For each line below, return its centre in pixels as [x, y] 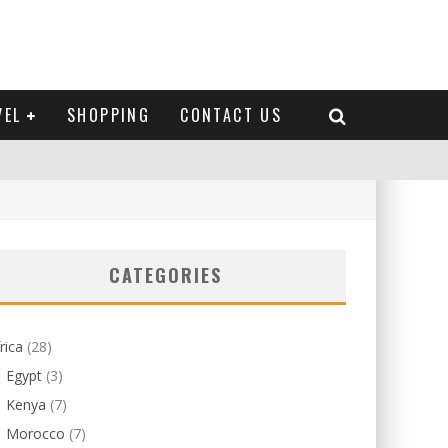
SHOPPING [109, 115]
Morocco [35, 433]
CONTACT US [231, 115]
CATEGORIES [166, 275]
